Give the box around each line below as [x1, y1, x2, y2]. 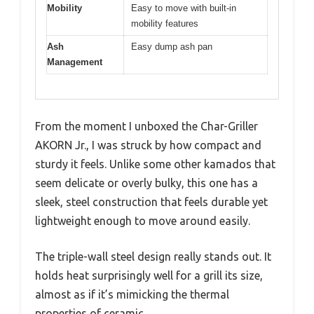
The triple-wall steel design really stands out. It [35, 250, 271, 263]
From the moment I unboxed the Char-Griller [35, 119, 258, 132]
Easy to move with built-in [131, 3, 236, 14]
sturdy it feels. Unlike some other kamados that [35, 157, 275, 170]
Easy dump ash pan [131, 41, 212, 53]
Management [47, 57, 102, 68]
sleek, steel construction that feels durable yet [35, 195, 268, 208]
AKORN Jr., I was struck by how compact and [35, 138, 261, 151]
